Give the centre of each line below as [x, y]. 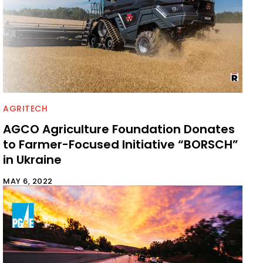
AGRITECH [25, 108]
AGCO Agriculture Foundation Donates [119, 129]
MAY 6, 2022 [28, 181]
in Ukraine [32, 159]
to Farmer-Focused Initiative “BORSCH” [121, 144]
